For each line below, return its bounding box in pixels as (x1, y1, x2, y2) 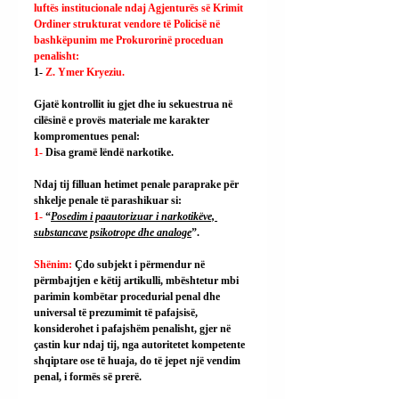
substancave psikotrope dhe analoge (34, 226, 191, 239)
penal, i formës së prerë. (34, 370, 142, 383)
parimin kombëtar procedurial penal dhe (34, 290, 223, 303)
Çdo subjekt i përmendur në (75, 258, 208, 271)
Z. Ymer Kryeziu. (45, 66, 125, 78)
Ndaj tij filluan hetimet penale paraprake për (34, 178, 241, 191)
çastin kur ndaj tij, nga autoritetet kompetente (34, 338, 248, 351)
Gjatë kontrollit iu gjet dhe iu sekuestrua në (34, 98, 235, 110)
